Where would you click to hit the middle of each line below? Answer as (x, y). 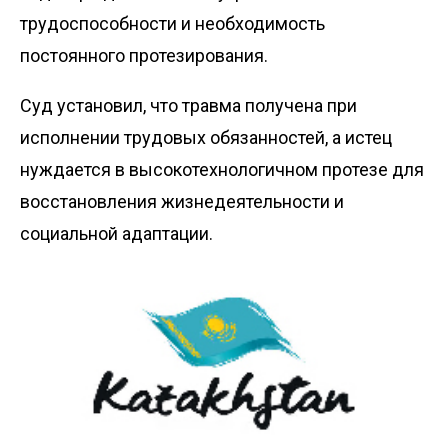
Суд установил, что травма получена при (188, 105)
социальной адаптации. (116, 233)
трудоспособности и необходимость (172, 23)
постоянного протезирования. (144, 55)
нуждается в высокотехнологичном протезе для (222, 169)
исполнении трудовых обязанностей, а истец (206, 137)
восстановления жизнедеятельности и (182, 201)
